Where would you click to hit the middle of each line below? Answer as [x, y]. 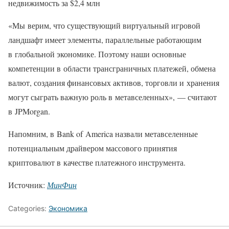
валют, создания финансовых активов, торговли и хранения [114, 83]
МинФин [62, 185]
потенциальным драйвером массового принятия [93, 148]
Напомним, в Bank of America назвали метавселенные [103, 134]
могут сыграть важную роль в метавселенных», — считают [112, 97]
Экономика [68, 209]
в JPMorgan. [29, 111]
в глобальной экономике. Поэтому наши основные [97, 54]
